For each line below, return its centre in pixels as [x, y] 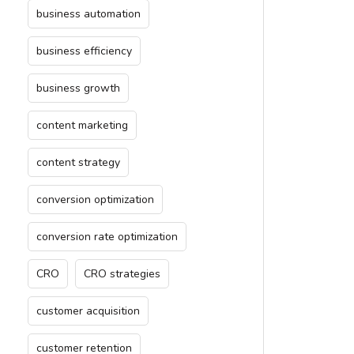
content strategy [78, 162]
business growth [78, 88]
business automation [88, 14]
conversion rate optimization [107, 237]
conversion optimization [95, 200]
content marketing [82, 125]
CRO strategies [122, 274]
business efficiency [84, 51]
